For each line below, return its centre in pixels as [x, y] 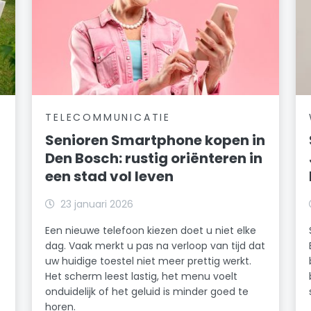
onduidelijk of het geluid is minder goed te [147, 291]
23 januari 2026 [97, 204]
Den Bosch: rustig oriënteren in [154, 158]
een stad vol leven [110, 176]
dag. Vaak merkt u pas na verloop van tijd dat [155, 245]
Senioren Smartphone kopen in [155, 140]
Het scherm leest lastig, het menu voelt [142, 276]
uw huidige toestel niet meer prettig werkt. [149, 261]
